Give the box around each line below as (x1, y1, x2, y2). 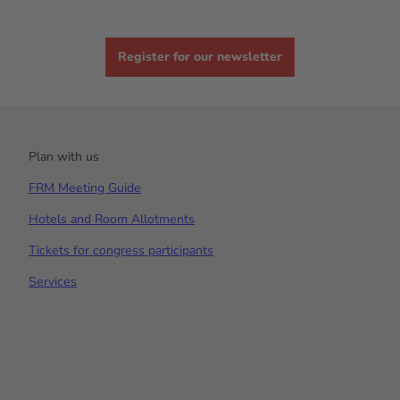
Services (29, 273, 77, 291)
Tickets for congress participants (29, 241, 213, 259)
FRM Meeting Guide (29, 179, 141, 196)
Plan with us (29, 147, 99, 165)
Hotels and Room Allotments (29, 210, 195, 228)
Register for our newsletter (117, 48, 282, 66)
